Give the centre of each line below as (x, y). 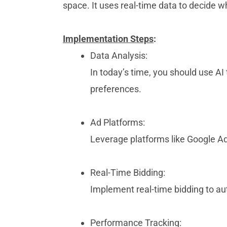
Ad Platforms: (118, 123)
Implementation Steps (108, 39)
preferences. (116, 89)
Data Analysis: (119, 56)
